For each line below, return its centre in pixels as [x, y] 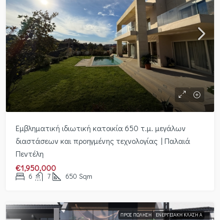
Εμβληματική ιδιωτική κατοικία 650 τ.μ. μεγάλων [101, 128]
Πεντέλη [30, 153]
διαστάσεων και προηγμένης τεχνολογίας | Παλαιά [103, 141]
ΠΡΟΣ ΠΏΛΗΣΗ [136, 215]
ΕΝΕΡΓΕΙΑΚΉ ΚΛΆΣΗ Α [179, 215]
